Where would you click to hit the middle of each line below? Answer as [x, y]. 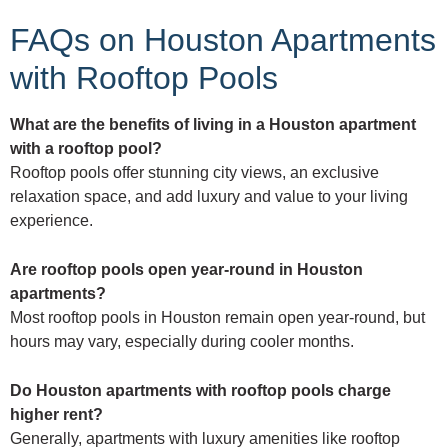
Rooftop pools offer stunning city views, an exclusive [194, 173]
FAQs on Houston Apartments [223, 40]
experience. [51, 221]
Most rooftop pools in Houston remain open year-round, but [217, 318]
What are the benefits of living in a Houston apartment [213, 125]
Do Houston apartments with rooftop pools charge [200, 391]
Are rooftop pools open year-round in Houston [186, 270]
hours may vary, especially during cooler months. [182, 342]
